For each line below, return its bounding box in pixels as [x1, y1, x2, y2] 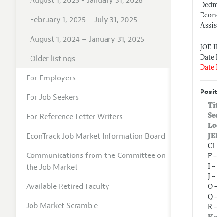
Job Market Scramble [26, 201, 98, 211]
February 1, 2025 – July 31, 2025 [30, 15, 137, 25]
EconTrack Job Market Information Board [26, 131, 165, 141]
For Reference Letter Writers [26, 111, 123, 122]
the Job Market [26, 162, 77, 172]
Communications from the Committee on [26, 150, 166, 160]
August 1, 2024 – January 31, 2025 [30, 34, 144, 44]
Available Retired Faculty [26, 181, 109, 191]
